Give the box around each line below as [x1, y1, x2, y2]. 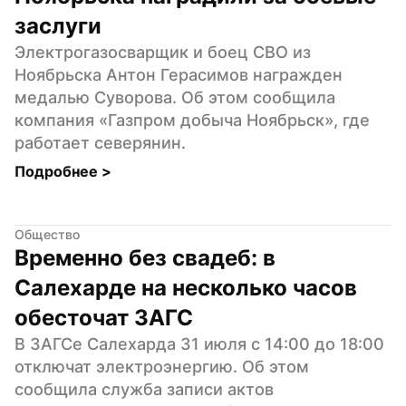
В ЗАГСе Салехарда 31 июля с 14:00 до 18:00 [14, 333, 384, 353]
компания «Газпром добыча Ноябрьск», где [14, 110, 370, 130]
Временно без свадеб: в [14, 244, 275, 271]
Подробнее [14, 161, 101, 180]
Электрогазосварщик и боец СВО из [14, 42, 311, 62]
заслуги [14, 12, 101, 39]
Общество [14, 226, 80, 242]
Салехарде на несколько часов [14, 274, 357, 301]
